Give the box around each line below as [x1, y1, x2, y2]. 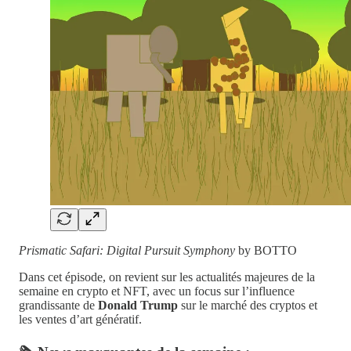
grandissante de [19, 298, 98, 312]
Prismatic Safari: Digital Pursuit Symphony [19, 243, 238, 257]
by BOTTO [238, 243, 297, 257]
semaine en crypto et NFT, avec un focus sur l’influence [19, 284, 295, 298]
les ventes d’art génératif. [19, 312, 142, 326]
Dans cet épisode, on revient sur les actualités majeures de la [19, 270, 315, 284]
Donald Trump [98, 298, 178, 312]
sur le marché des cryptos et [178, 298, 317, 312]
